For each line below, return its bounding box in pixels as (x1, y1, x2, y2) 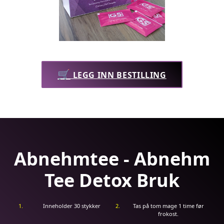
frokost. (158, 209, 179, 217)
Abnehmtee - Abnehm (14, 146, 210, 171)
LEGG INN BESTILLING (70, 69, 166, 80)
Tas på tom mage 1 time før (132, 201, 204, 209)
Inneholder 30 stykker (42, 201, 100, 209)
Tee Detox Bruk (44, 167, 179, 192)
